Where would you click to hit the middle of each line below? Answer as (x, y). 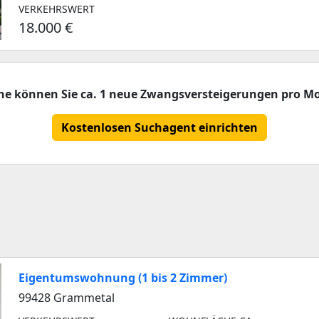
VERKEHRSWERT (57, 9)
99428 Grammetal (67, 298)
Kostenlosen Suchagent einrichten (159, 127)
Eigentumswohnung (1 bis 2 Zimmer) (123, 278)
